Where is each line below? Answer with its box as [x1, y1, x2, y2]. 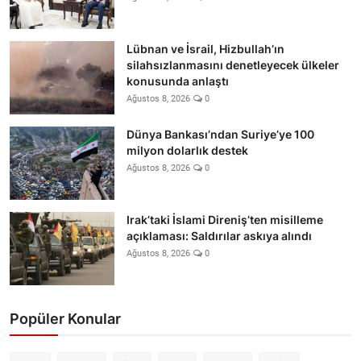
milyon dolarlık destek [127, 143, 248, 157]
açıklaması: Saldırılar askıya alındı [127, 228, 312, 243]
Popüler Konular [10, 309, 121, 327]
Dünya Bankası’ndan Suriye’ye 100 [127, 127, 314, 141]
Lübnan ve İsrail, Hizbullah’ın [127, 41, 284, 56]
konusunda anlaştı [127, 73, 229, 88]
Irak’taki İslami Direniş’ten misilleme [127, 212, 323, 226]
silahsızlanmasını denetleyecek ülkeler [127, 57, 339, 72]
